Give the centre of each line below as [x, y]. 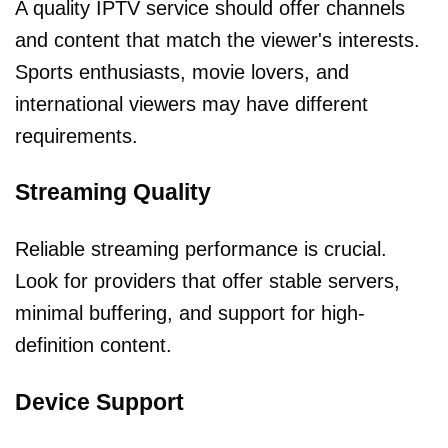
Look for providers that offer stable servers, [207, 281]
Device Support [99, 401]
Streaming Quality [113, 192]
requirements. [76, 135]
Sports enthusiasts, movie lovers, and [182, 71]
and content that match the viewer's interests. [217, 39]
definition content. [93, 345]
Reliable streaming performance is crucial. [201, 249]
